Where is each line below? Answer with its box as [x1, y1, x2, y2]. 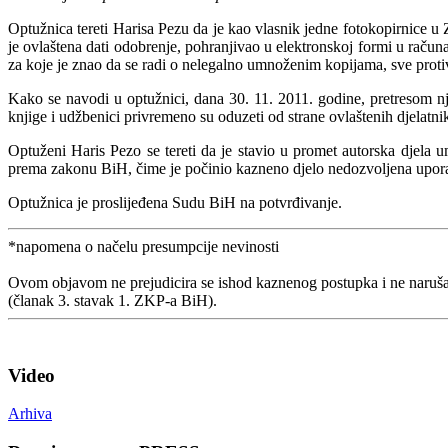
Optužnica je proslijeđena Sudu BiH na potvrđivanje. [8, 193, 342, 211]
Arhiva [8, 405, 52, 423]
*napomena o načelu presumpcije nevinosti [8, 237, 279, 255]
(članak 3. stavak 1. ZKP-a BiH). [8, 291, 217, 309]
